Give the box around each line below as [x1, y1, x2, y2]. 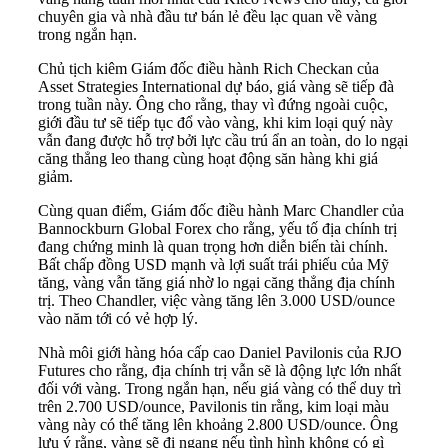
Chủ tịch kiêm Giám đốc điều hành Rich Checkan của [38, 60, 379, 78]
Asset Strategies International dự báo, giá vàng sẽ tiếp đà [38, 78, 394, 96]
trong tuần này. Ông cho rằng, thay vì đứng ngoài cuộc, [38, 96, 388, 114]
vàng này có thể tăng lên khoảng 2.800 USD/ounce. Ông [38, 416, 398, 434]
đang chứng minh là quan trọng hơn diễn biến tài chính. [38, 238, 388, 256]
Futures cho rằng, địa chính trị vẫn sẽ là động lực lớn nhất [38, 362, 401, 380]
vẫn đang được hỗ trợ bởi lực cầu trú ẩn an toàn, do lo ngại [38, 132, 408, 150]
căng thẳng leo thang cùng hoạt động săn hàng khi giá [38, 150, 378, 168]
